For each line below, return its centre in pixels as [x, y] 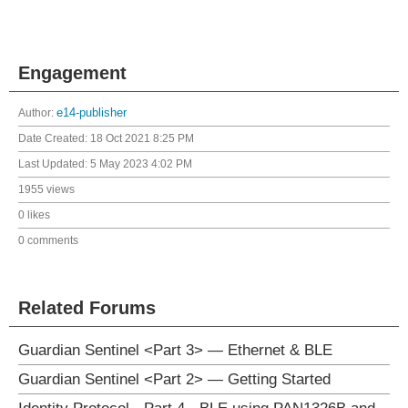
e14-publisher [92, 113]
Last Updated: [54, 164]
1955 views [46, 189]
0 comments [48, 240]
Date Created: [54, 138]
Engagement [72, 73]
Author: [37, 113]
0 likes [34, 215]
